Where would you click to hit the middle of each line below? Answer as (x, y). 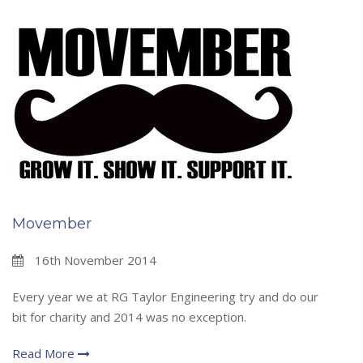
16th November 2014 (94, 261)
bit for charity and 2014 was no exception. (129, 317)
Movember (52, 224)
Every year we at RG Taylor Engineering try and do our (165, 297)
